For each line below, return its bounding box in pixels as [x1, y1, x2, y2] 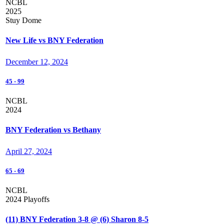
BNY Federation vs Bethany [5, 125, 101, 134]
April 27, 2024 [5, 147, 52, 156]
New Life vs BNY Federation [5, 35, 103, 44]
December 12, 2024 [5, 57, 68, 66]
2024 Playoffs [5, 195, 49, 204]
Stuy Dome [5, 16, 41, 25]
